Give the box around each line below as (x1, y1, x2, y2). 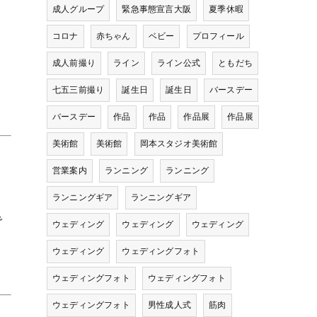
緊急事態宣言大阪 (122, 4, 192, 14)
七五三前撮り (52, 85, 105, 95)
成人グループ (52, 4, 105, 14)
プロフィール (192, 31, 244, 41)
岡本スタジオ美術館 (139, 139, 218, 149)
